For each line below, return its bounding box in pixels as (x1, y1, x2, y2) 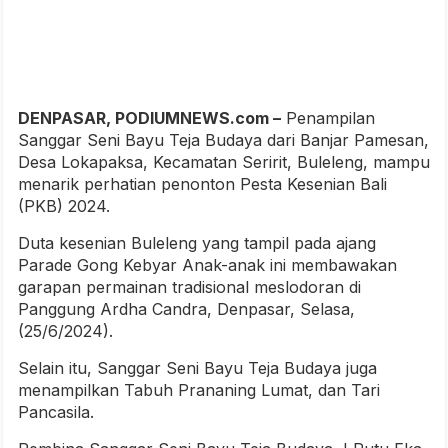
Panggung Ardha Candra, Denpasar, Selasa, (18, 299, 355, 320)
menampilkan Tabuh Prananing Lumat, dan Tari (18, 380, 380, 401)
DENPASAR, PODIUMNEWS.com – (18, 108, 281, 129)
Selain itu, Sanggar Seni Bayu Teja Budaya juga (18, 358, 377, 379)
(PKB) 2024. (18, 196, 110, 217)
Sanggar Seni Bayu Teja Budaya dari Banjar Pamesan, (18, 130, 429, 151)
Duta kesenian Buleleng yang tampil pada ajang (18, 233, 376, 254)
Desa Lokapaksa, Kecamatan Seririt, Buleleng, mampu (18, 152, 430, 173)
